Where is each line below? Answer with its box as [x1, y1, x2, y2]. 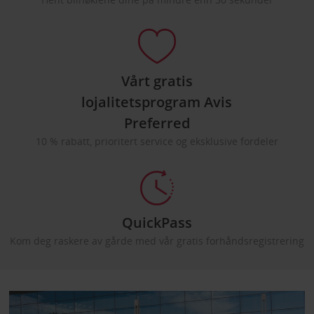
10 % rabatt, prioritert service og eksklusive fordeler [36, 134, 278, 148]
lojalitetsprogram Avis [81, 92, 233, 111]
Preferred [123, 113, 190, 132]
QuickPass [121, 212, 192, 232]
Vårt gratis [121, 71, 193, 90]
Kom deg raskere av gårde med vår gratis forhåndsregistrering [10, 233, 304, 247]
